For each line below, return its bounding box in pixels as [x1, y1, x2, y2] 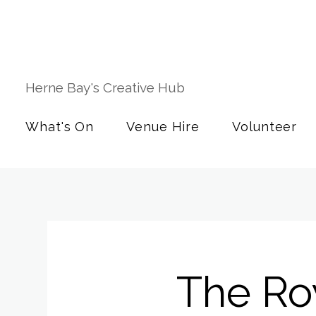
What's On [25, 119, 95, 134]
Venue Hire [126, 119, 200, 134]
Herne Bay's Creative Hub [25, 80, 188, 95]
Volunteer [232, 119, 298, 134]
